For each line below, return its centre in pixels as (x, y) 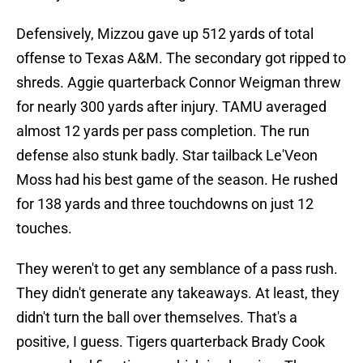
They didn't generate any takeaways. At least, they (178, 293)
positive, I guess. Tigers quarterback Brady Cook (171, 342)
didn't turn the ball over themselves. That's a (157, 318)
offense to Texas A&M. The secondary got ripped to (181, 58)
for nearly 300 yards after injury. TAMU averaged (171, 107)
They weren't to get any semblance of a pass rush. (177, 269)
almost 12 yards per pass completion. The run (163, 131)
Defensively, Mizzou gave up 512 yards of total (165, 34)
